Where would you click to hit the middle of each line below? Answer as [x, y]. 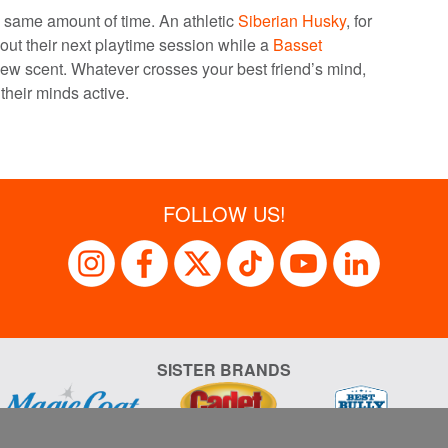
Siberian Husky [292, 20]
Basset [297, 44]
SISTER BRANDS [224, 369]
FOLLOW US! [224, 213]
